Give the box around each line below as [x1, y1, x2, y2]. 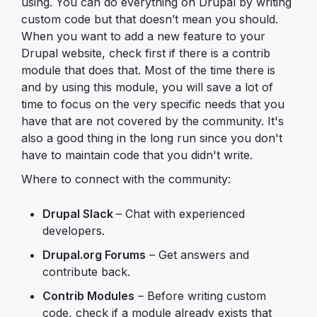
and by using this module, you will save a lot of [21, 79, 273, 94]
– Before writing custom [134, 288, 266, 303]
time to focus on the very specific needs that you [21, 96, 284, 111]
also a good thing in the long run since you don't [21, 130, 282, 145]
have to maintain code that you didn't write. [21, 147, 253, 162]
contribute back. [42, 264, 130, 279]
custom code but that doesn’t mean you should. [21, 11, 278, 26]
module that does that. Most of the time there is [21, 62, 275, 77]
